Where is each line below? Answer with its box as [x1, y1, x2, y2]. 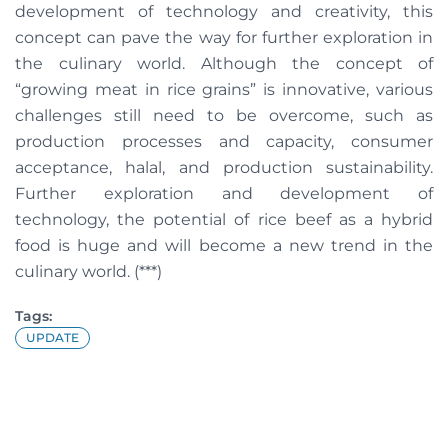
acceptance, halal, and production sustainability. [15, 157, 433, 177]
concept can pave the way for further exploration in [15, 27, 433, 47]
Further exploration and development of [15, 183, 433, 203]
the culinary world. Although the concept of [15, 53, 433, 73]
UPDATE [26, 329, 79, 345]
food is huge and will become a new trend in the [15, 235, 433, 255]
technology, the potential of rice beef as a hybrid [15, 209, 433, 229]
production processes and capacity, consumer [15, 131, 433, 151]
